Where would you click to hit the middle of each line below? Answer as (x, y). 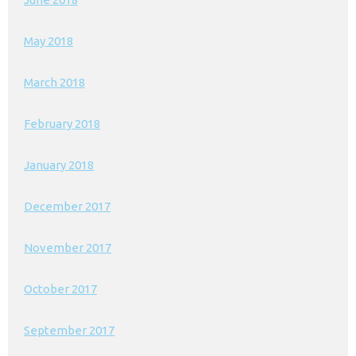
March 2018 (54, 82)
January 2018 (59, 165)
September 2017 (69, 330)
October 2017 (60, 289)
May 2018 (48, 41)
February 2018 (62, 124)
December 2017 (67, 206)
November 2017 (68, 248)
